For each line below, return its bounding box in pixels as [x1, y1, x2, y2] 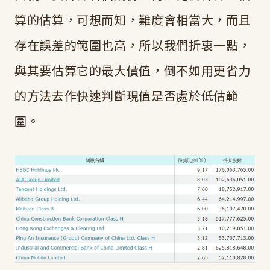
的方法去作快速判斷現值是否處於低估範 [14, 86, 239, 104]
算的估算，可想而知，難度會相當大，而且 [14, 10, 251, 28]
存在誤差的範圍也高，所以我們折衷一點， [14, 36, 251, 54]
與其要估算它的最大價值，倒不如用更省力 [14, 61, 251, 79]
